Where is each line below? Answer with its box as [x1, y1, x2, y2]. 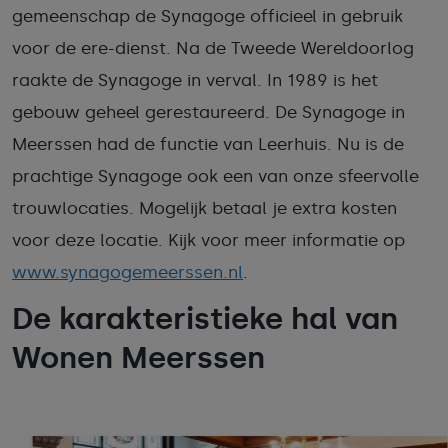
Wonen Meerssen [12, 340, 265, 376]
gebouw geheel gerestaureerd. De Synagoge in [12, 102, 405, 122]
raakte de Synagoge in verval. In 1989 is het [12, 70, 378, 90]
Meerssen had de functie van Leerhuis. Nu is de [12, 134, 404, 154]
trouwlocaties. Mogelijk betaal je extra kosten [12, 198, 397, 218]
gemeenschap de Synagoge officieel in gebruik [12, 6, 403, 26]
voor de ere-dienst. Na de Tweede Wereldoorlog [12, 38, 414, 58]
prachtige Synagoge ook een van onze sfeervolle [12, 166, 419, 186]
